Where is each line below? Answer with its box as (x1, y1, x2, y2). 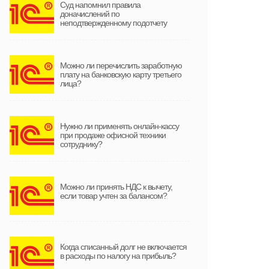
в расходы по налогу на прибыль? (60, 250, 176, 261)
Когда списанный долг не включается (60, 241, 187, 252)
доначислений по (60, 8, 119, 19)
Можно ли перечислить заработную (60, 60, 182, 70)
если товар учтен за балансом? (60, 190, 167, 201)
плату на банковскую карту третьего (60, 69, 181, 79)
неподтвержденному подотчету (60, 17, 167, 28)
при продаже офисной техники (60, 130, 166, 140)
